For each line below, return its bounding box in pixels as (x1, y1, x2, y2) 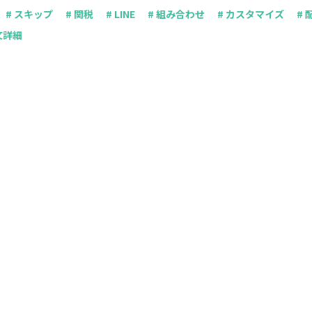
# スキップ (6, 6, 53, 21)
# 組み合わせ (148, 6, 205, 21)
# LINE (106, 6, 135, 21)
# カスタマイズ (217, 6, 284, 21)
